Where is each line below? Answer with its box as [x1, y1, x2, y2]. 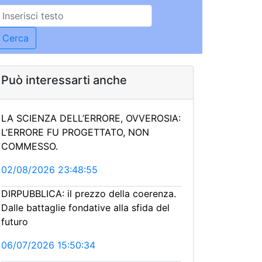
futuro [1, 216, 28, 227]
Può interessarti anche [1, 73, 127, 87]
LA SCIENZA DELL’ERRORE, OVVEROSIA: [1, 112, 181, 124]
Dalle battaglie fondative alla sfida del [1, 202, 170, 213]
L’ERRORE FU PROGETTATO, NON [1, 126, 149, 138]
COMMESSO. [1, 140, 58, 152]
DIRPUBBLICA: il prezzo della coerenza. [1, 188, 176, 199]
